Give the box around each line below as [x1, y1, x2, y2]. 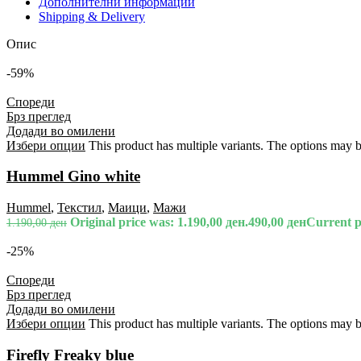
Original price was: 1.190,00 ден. [70, 214, 248, 229]
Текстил [57, 200, 102, 214]
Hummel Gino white [6, 168, 140, 185]
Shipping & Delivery [39, 9, 145, 23]
